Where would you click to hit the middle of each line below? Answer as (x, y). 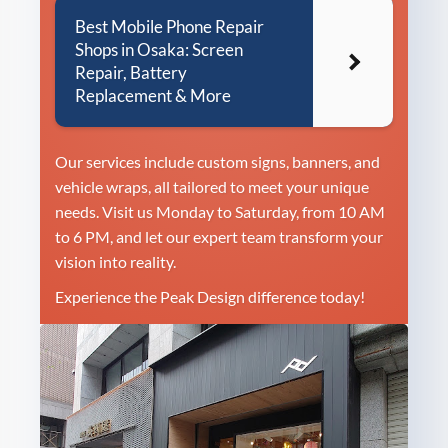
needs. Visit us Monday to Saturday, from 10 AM (220, 212)
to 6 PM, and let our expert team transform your (219, 237)
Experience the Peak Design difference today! (210, 297)
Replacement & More (153, 96)
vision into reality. (115, 262)
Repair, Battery (131, 73)
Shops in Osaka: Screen (159, 50)
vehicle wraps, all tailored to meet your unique (212, 187)
